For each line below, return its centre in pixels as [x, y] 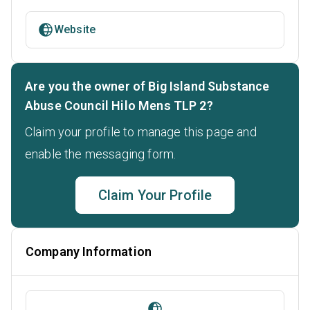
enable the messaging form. [101, 154]
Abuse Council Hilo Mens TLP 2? [119, 106]
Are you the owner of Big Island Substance [147, 86]
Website [75, 30]
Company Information [89, 252]
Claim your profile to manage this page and [141, 132]
